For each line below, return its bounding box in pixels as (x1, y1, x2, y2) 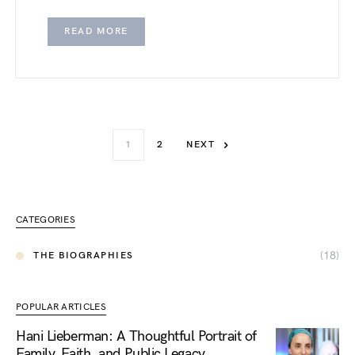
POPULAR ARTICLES (16, 301, 106, 313)
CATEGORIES (16, 214, 75, 226)
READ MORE (64, 25, 128, 37)
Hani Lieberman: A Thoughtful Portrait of (16, 328, 257, 345)
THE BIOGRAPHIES (33, 249, 134, 261)
